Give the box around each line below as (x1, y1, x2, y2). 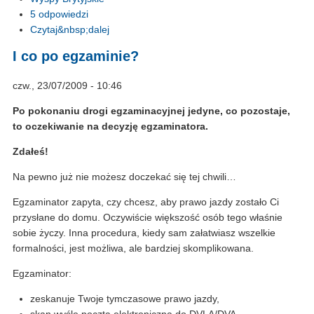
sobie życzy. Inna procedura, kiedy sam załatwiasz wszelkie (13, 227, 275, 239)
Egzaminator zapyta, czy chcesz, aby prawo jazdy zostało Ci (13, 196, 279, 208)
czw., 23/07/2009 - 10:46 (13, 80, 122, 92)
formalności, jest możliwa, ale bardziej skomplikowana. (13, 243, 254, 254)
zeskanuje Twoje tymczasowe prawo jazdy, (30, 293, 219, 305)
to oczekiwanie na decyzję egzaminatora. (13, 121, 208, 132)
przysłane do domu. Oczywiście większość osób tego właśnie (13, 212, 282, 224)
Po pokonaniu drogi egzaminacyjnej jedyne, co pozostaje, (13, 105, 290, 117)
